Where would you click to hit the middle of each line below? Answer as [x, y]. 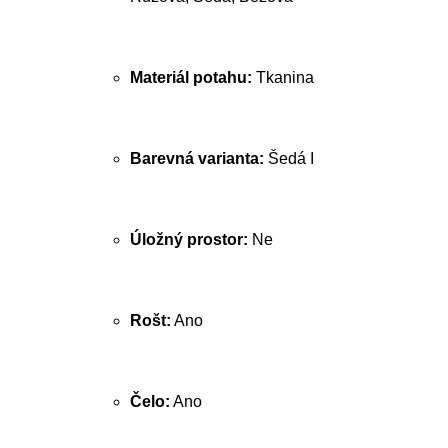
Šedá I [289, 158]
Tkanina [283, 77]
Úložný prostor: [189, 239]
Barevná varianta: [197, 158]
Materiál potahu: [191, 77]
